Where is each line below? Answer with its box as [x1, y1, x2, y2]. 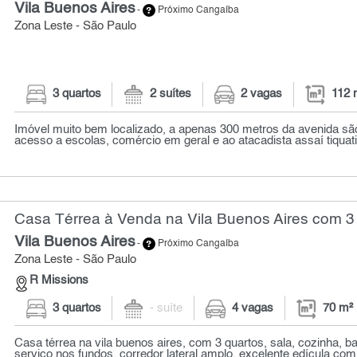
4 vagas [232, 302, 274, 314]
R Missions [29, 274, 89, 286]
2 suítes [150, 88, 192, 100]
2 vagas [241, 88, 283, 100]
